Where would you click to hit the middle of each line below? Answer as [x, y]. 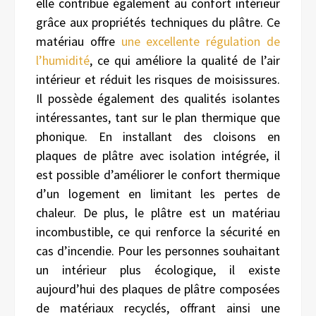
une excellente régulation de [201, 41]
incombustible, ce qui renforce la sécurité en [158, 231]
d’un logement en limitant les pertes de [158, 193]
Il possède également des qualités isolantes [158, 98]
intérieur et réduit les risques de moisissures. [158, 79]
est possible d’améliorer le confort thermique [158, 174]
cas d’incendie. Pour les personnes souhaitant [158, 250]
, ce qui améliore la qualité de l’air [185, 60]
